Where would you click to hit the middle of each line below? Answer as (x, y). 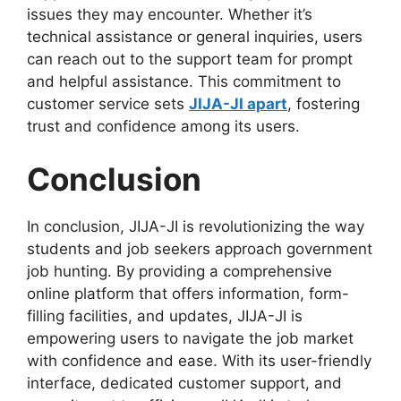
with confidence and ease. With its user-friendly (199, 361)
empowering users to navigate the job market (190, 338)
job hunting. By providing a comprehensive (179, 271)
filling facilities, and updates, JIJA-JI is (165, 316)
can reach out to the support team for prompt (190, 59)
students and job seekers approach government (200, 249)
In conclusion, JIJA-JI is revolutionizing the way (196, 226)
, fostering (324, 103)
